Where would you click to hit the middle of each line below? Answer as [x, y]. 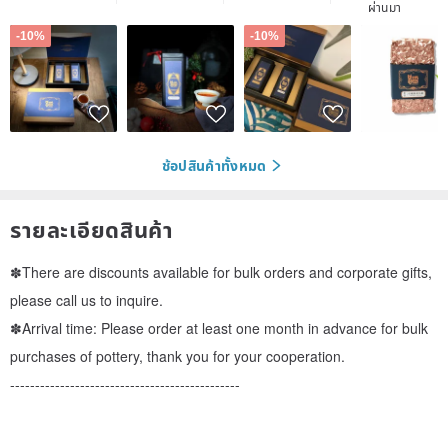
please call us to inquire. [86, 299]
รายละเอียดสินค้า [92, 228]
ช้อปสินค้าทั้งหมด [214, 165]
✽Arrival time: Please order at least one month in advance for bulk [219, 327]
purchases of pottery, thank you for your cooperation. [177, 355]
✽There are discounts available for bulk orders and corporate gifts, [221, 271]
